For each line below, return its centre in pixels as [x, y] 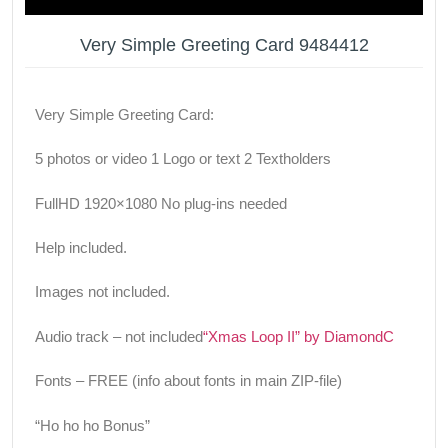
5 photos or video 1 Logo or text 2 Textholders [183, 159]
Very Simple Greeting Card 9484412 [224, 44]
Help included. [81, 248]
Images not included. [102, 292]
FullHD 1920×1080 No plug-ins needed [161, 203]
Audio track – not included [119, 336]
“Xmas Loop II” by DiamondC [298, 336]
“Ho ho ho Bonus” [92, 425]
